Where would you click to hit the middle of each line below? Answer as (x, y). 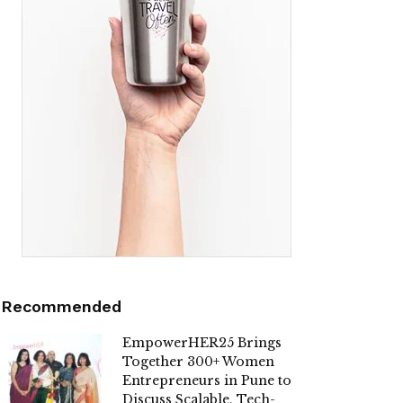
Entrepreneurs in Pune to (207, 381)
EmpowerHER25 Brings (202, 343)
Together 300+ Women (198, 362)
